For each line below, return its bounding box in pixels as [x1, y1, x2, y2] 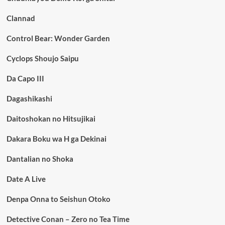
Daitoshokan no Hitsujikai [6, 114, 95, 123]
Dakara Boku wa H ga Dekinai [6, 134, 106, 143]
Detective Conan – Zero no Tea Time [6, 214, 130, 223]
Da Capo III [6, 74, 44, 83]
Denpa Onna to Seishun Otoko [6, 194, 110, 203]
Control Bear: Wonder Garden [6, 34, 110, 43]
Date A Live [6, 174, 46, 183]
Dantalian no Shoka [6, 154, 73, 163]
